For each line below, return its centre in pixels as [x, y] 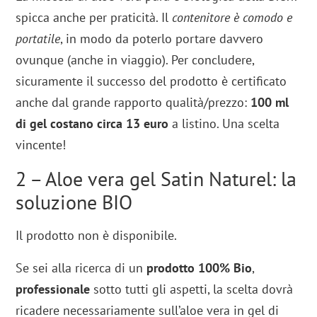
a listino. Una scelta [224, 123]
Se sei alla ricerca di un [81, 267]
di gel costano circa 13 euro [92, 123]
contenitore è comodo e [232, 17]
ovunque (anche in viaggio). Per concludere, [135, 59]
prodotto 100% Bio [200, 267]
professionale [53, 289]
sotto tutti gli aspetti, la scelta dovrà [192, 289]
